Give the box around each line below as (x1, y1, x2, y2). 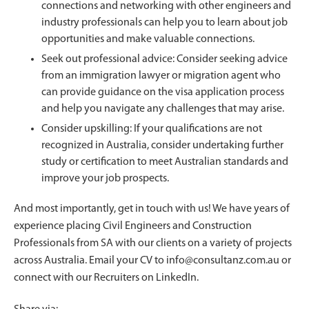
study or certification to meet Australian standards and (41, 156, 288, 168)
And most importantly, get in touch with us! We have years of (14, 203, 290, 215)
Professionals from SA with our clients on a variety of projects (14, 237, 292, 249)
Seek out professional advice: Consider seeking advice (41, 53, 288, 65)
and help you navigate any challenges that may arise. (41, 103, 284, 114)
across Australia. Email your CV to (14, 255, 166, 266)
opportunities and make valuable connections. (41, 33, 255, 45)
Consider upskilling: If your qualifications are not (41, 123, 262, 134)
